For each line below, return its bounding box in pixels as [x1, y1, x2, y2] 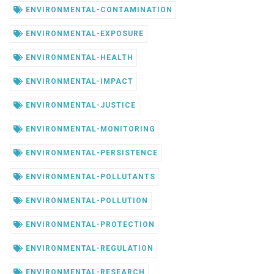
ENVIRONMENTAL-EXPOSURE [23, 29, 144, 39]
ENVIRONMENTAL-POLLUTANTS [23, 172, 155, 182]
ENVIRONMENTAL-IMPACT [23, 77, 134, 86]
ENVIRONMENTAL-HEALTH [23, 53, 134, 62]
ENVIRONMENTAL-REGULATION [23, 244, 154, 253]
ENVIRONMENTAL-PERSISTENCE [23, 149, 158, 158]
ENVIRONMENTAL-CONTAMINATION [23, 6, 172, 15]
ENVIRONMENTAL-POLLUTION [23, 196, 149, 206]
